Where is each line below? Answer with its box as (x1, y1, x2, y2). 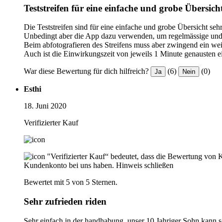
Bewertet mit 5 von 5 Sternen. (24, 178, 117, 187)
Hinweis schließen (116, 161, 173, 170)
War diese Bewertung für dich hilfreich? (24, 67, 149, 76)
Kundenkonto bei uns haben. (24, 161, 114, 170)
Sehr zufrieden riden (24, 196, 107, 207)
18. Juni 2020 (24, 102, 66, 111)
